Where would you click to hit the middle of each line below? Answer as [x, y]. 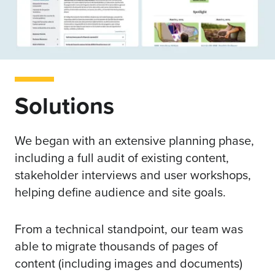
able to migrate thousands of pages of [116, 246]
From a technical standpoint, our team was [129, 228]
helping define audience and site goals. [122, 192]
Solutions [64, 105]
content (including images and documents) [129, 263]
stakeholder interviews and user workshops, [133, 174]
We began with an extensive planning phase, [134, 140]
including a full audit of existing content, [122, 157]
